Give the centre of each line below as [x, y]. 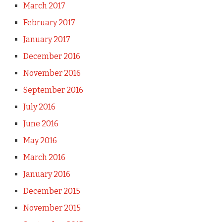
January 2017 [47, 39]
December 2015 [52, 191]
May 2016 [40, 140]
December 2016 [52, 56]
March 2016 [44, 157]
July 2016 [39, 107]
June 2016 [41, 123]
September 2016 [53, 90]
